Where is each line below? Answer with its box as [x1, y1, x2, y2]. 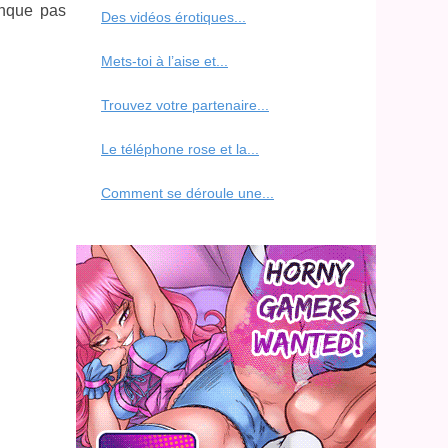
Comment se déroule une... [101, 184, 274, 201]
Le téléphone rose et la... [101, 140, 259, 157]
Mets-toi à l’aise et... [101, 52, 228, 69]
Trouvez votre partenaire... [101, 96, 269, 113]
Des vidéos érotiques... [101, 8, 246, 25]
